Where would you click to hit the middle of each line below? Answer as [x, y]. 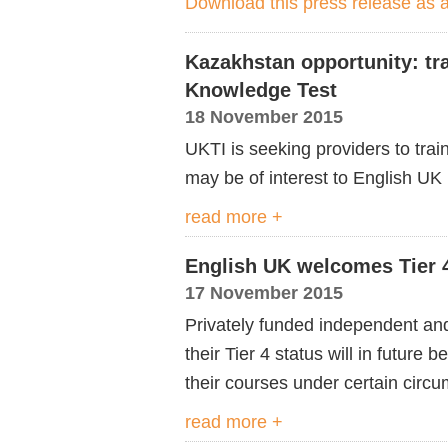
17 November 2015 [264, 292]
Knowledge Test [261, 90]
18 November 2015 [264, 116]
